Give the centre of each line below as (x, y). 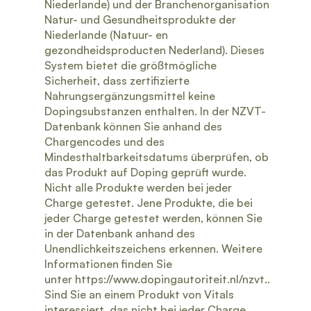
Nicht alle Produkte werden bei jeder (138, 187)
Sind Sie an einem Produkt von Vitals (139, 294)
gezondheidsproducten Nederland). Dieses (154, 50)
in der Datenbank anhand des (120, 233)
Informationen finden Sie (108, 264)
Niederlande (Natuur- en (106, 35)
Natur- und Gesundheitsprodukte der (140, 19)
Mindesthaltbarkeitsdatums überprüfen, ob (157, 157)
